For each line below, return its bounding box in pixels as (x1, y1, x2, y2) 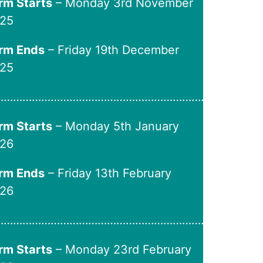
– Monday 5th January (52, 119, 180, 133)
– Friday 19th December (45, 43, 180, 57)
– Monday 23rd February (52, 242, 192, 257)
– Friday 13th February (45, 166, 172, 180)
